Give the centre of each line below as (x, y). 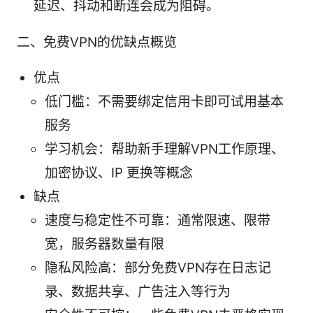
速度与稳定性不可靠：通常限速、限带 (158, 220)
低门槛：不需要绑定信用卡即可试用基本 (164, 101)
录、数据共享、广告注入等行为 (138, 291)
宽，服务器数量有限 (104, 244)
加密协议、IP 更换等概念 (119, 173)
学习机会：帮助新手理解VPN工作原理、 (165, 149)
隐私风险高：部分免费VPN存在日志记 (158, 268)
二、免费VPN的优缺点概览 (97, 42)
